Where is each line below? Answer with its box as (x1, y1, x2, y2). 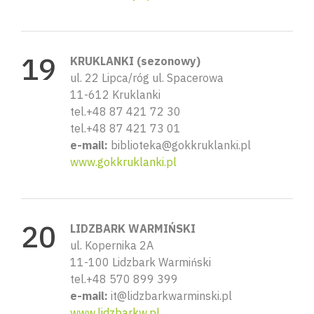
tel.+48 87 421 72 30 (70, 104, 181, 118)
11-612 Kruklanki (70, 87, 161, 102)
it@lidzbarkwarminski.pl (108, 288, 232, 303)
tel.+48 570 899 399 (70, 271, 178, 286)
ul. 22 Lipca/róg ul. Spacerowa (70, 70, 224, 85)
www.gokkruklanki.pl (70, 154, 177, 169)
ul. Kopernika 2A (70, 238, 153, 252)
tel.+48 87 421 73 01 (70, 121, 181, 135)
